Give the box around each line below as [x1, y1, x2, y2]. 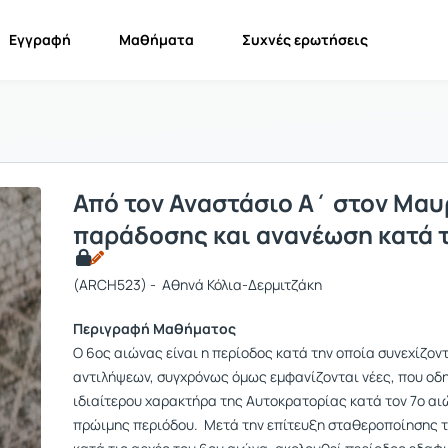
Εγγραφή [9, 30, 71, 49]
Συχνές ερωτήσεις [242, 30, 368, 49]
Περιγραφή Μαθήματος [73, 319, 236, 338]
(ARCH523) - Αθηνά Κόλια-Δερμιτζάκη [73, 275, 322, 294]
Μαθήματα [119, 30, 194, 49]
